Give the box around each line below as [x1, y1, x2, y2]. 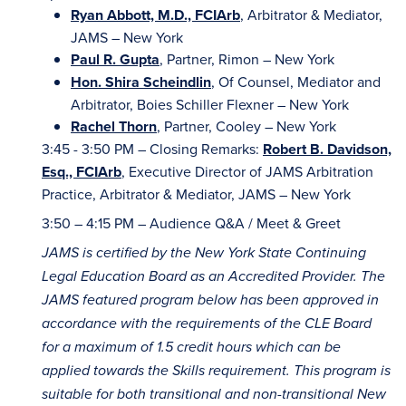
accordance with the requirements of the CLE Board [42, 315, 372, 333]
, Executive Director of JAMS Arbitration [121, 161, 373, 181]
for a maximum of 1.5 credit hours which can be [42, 339, 341, 356]
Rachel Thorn [71, 116, 157, 137]
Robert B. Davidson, [263, 139, 391, 159]
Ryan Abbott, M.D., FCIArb [71, 5, 240, 25]
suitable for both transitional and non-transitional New [42, 386, 386, 403]
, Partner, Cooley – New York [157, 116, 336, 136]
